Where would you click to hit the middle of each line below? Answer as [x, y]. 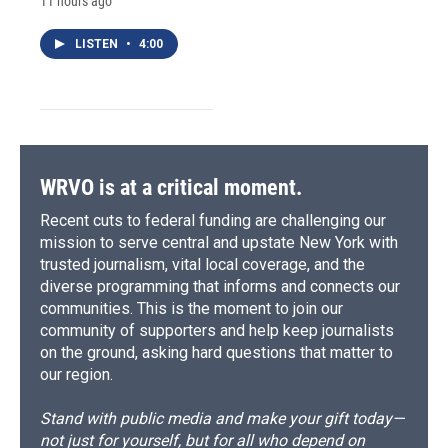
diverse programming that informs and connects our [220, 287]
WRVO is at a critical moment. [171, 188]
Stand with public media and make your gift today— [222, 419]
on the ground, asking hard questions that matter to [216, 353]
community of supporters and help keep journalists [217, 331]
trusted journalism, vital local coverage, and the [202, 265]
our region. [76, 375]
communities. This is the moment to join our [191, 309]
